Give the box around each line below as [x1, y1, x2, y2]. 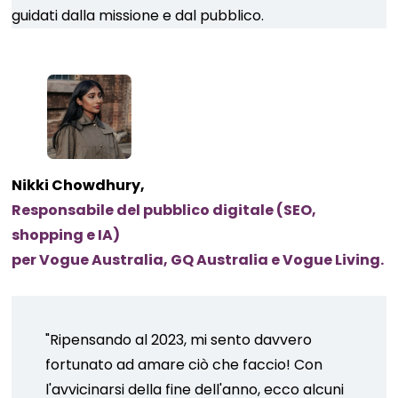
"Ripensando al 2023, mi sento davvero [45, 330, 313, 350]
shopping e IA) [12, 225, 121, 245]
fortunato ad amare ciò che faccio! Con [45, 354, 323, 375]
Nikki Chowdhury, [12, 175, 146, 195]
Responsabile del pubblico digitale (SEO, [12, 200, 317, 220]
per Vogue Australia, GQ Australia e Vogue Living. [12, 250, 385, 270]
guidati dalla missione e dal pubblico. [12, 5, 265, 26]
